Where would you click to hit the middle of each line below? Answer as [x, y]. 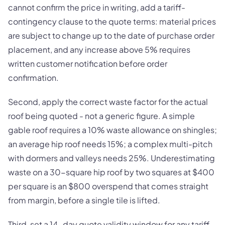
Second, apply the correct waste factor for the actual [108, 101]
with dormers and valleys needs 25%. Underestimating [111, 158]
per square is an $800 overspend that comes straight [108, 186]
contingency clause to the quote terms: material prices [112, 21]
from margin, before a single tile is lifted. [84, 200]
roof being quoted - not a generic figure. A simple [101, 116]
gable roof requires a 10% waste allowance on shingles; [113, 130]
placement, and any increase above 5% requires [99, 49]
